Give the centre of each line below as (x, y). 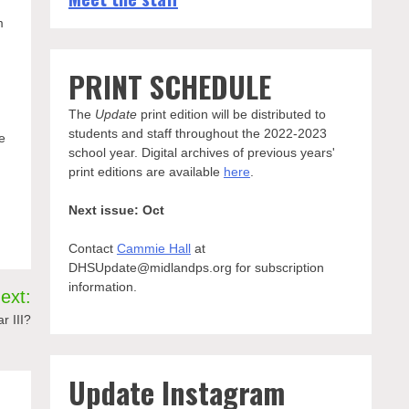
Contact (92, 248)
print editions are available (146, 172)
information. (102, 287)
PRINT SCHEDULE (169, 86)
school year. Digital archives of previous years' (201, 152)
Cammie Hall (153, 248)
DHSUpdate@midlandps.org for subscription (196, 267)
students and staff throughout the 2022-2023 (197, 133)
